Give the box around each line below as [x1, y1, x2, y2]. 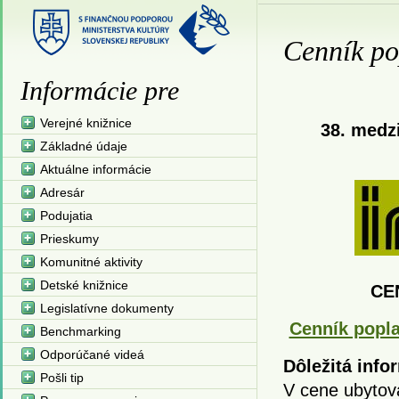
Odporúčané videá [39, 347, 144, 362]
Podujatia [39, 208, 93, 223]
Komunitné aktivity [39, 255, 142, 269]
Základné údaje [39, 139, 127, 153]
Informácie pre [20, 76, 179, 105]
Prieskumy [39, 232, 99, 246]
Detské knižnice [39, 278, 128, 292]
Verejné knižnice [39, 116, 132, 130]
